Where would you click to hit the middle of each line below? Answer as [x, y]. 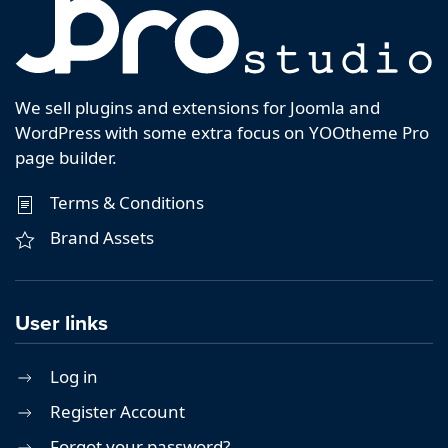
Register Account [117, 411]
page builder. [66, 158]
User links [61, 323]
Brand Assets [102, 238]
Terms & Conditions [127, 203]
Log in [74, 376]
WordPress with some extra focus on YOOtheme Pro [222, 133]
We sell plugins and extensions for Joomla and [197, 108]
